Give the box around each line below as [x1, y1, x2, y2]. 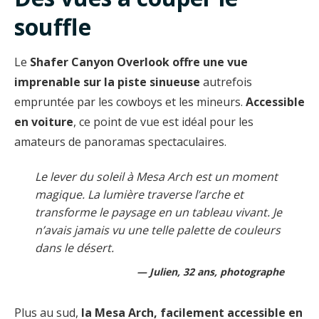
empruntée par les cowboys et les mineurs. [14, 93, 246, 110]
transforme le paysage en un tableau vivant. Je [34, 204, 282, 220]
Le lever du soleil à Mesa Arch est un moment [34, 168, 278, 184]
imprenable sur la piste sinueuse [14, 73, 200, 90]
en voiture [14, 113, 73, 130]
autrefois [200, 73, 252, 90]
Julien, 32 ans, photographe [150, 264, 285, 278]
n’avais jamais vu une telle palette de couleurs [34, 221, 281, 238]
